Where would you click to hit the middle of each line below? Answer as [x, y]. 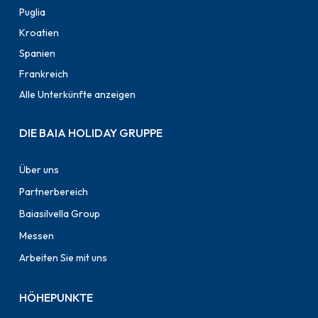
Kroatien [39, 32]
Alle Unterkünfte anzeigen [78, 94]
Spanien [38, 53]
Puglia [33, 12]
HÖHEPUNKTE [56, 297]
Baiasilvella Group [60, 213]
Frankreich [44, 73]
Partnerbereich [54, 191]
